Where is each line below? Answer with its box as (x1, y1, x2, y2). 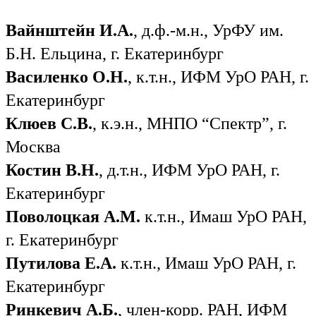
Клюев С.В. (6, 114, 92, 133)
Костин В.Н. (6, 160, 99, 179)
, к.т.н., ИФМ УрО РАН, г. (128, 67, 309, 86)
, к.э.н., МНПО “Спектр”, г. (92, 114, 287, 133)
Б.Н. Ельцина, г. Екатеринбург (6, 44, 224, 63)
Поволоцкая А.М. (6, 207, 140, 226)
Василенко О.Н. (6, 67, 128, 86)
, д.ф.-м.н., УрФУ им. (133, 20, 284, 39)
